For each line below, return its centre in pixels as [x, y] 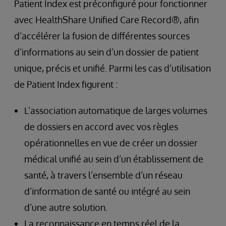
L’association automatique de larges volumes [116, 110]
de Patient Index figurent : [66, 84]
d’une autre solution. [66, 207]
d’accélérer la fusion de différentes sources [102, 36]
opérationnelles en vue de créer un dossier [111, 143]
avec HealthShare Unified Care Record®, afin [106, 19]
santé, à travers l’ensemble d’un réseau [103, 175]
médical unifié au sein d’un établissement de [114, 159]
